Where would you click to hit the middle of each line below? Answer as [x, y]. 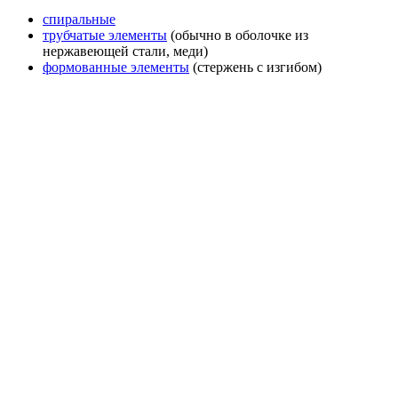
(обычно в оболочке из [238, 36]
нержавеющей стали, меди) [125, 52]
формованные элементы [116, 68]
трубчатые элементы [105, 36]
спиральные [79, 20]
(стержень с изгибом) [255, 68]
